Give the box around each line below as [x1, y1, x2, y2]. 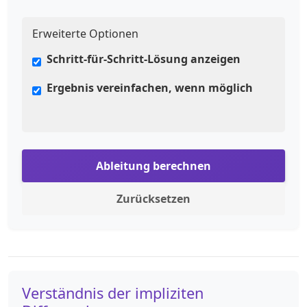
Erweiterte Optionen [32, 26, 138, 42]
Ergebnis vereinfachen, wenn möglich [47, 80, 253, 96]
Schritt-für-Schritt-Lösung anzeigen [47, 51, 241, 67]
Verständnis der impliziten [22, 283, 204, 304]
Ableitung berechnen [96, 158, 211, 174]
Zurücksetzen [116, 191, 191, 207]
